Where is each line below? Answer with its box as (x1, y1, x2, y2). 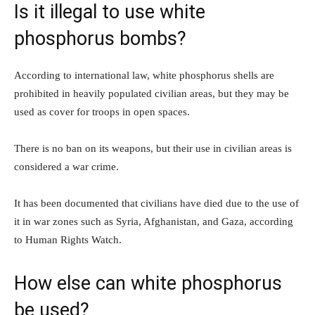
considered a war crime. (14, 161, 119, 173)
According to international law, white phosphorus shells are (14, 70, 274, 82)
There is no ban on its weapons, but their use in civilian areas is (14, 143, 292, 155)
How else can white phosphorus (14, 272, 282, 295)
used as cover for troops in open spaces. (14, 106, 190, 118)
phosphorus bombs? (14, 27, 186, 51)
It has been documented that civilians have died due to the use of (14, 198, 299, 210)
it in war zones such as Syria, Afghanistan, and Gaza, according (14, 216, 293, 228)
